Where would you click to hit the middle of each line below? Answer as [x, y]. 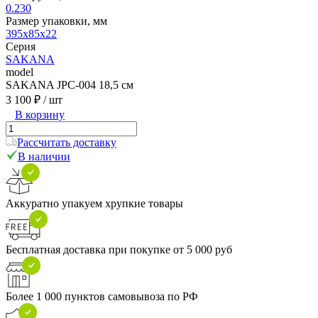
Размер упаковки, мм [56, 21]
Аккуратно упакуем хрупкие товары [94, 203]
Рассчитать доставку [67, 142]
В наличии [44, 156]
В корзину [40, 114]
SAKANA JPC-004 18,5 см [70, 84]
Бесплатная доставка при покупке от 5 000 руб [119, 249]
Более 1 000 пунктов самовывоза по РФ [102, 296]
